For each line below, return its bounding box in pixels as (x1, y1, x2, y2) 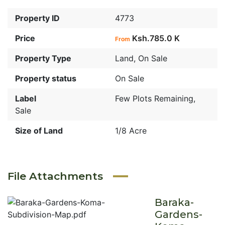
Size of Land (15, 126, 63, 136)
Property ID (15, 13, 60, 23)
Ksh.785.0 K (132, 33, 180, 43)
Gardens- (155, 208, 202, 220)
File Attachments (8, 170, 103, 182)
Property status (15, 73, 76, 83)
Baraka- (155, 196, 194, 208)
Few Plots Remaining (115, 93, 193, 103)
